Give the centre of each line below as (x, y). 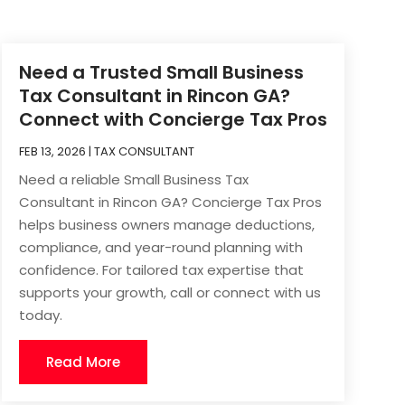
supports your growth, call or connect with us (170, 292)
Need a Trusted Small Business (161, 72)
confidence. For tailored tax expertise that (161, 269)
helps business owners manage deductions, (166, 224)
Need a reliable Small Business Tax (133, 179)
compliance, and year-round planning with (160, 247)
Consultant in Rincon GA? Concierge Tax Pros (170, 202)
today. (40, 315)
